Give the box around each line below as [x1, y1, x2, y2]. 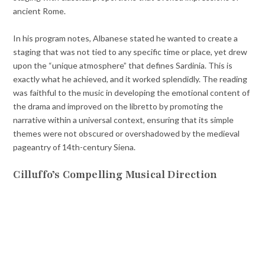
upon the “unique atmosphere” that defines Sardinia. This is [13, 60, 233, 71]
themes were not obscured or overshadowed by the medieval [13, 128, 240, 139]
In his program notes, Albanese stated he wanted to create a [13, 33, 238, 44]
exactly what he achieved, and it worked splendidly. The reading [13, 74, 248, 85]
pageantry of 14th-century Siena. [13, 142, 136, 153]
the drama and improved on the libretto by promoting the [13, 101, 224, 112]
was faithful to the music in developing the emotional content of [13, 88, 250, 98]
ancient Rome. [13, 5, 66, 16]
